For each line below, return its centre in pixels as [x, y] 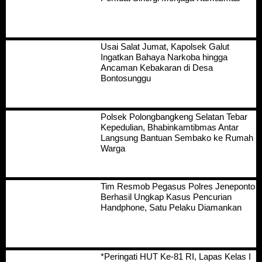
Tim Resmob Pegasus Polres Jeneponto [177, 187]
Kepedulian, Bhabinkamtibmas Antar [169, 127]
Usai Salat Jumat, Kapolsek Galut [165, 47]
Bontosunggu [125, 78]
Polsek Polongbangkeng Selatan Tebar [174, 116]
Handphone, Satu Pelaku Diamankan [171, 208]
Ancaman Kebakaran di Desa [156, 68]
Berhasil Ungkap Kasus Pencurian [166, 197]
